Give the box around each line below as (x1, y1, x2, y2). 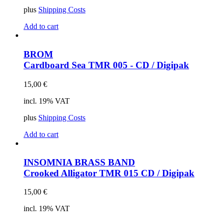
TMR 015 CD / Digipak (99, 167, 194, 178)
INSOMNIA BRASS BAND (24, 157, 135, 167)
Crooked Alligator (24, 167, 99, 178)
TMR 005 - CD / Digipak (88, 60, 189, 71)
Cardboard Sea (24, 60, 88, 71)
